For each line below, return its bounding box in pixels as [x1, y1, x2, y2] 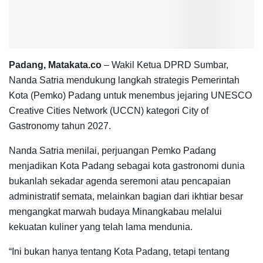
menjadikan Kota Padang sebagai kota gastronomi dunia [9, 160, 245, 171]
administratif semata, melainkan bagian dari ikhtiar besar [9, 191, 243, 201]
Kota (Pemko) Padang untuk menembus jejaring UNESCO [9, 90, 252, 100]
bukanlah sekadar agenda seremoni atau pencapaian [9, 176, 231, 186]
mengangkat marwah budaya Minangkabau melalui [9, 206, 222, 217]
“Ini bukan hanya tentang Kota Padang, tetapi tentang [9, 246, 230, 257]
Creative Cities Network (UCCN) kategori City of [9, 105, 208, 116]
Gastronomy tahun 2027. [9, 120, 111, 131]
